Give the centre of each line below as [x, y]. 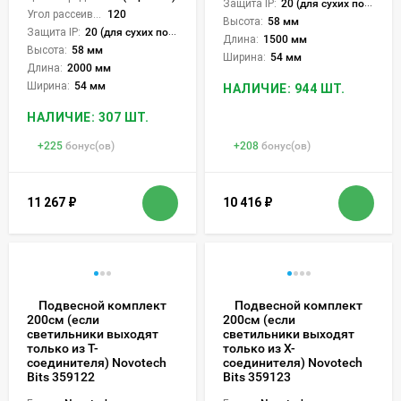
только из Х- [259, 349]
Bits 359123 [257, 377]
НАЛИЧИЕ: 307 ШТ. [88, 117]
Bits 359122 [61, 377]
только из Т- [63, 349]
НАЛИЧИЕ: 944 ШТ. [284, 89]
